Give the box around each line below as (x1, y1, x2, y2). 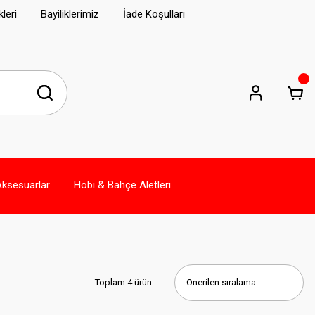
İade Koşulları (123, 7, 185, 20)
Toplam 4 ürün (95, 276, 152, 288)
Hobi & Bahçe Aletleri (74, 179, 171, 192)
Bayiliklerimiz (41, 7, 99, 20)
